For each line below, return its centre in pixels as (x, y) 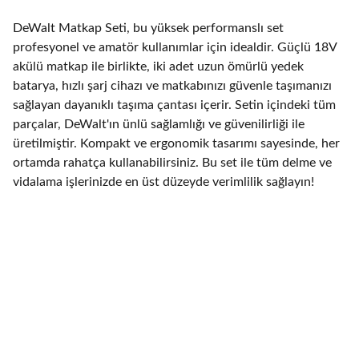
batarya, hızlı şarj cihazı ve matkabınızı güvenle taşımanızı (172, 86)
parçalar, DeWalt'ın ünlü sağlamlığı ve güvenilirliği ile (159, 124)
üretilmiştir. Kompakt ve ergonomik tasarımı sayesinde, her (176, 143)
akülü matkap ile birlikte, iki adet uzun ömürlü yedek (158, 67)
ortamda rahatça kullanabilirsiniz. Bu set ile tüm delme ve (172, 163)
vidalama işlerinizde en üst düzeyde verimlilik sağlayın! (163, 182)
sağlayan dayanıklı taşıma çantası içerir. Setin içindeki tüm (174, 105)
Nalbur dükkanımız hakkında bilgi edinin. (161, 338)
